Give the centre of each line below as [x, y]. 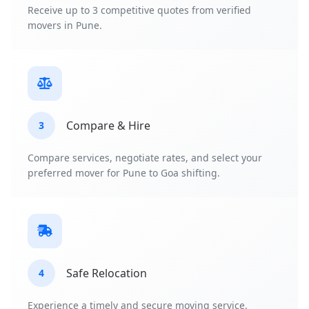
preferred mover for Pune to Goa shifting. [124, 173]
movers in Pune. [65, 26]
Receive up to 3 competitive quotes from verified [139, 10]
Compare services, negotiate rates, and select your [145, 158]
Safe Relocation [107, 273]
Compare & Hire [108, 125]
